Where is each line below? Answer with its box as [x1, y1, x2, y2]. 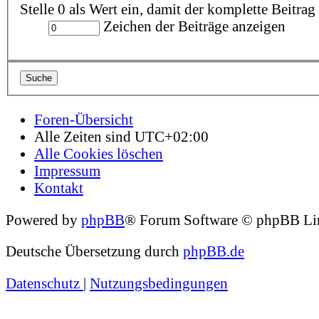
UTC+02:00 [135, 127, 209, 145]
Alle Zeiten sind [34, 127, 135, 145]
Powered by [6, 211, 81, 228]
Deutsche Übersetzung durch [6, 243, 183, 260]
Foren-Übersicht [34, 110, 133, 127]
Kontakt [34, 179, 83, 196]
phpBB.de [183, 243, 244, 260]
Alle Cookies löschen [34, 145, 163, 162]
